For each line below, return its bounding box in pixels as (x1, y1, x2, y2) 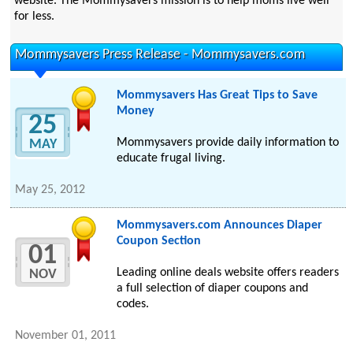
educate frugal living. (116, 152, 225, 165)
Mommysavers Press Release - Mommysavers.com (15, 48, 306, 62)
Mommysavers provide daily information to (116, 136, 339, 150)
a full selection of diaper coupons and (116, 282, 308, 295)
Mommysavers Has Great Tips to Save (116, 89, 318, 102)
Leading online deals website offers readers (116, 266, 339, 280)
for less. (13, 10, 54, 24)
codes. (116, 298, 149, 311)
